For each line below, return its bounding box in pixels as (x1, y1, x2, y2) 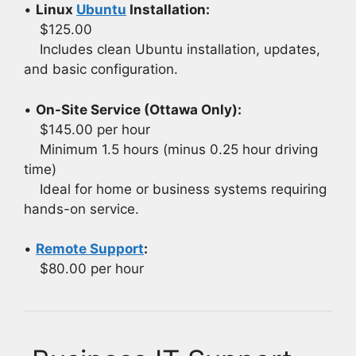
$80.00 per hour (24, 261, 144, 277)
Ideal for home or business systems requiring (24, 180, 327, 197)
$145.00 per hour (24, 121, 150, 137)
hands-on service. (24, 200, 139, 217)
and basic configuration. (24, 61, 178, 78)
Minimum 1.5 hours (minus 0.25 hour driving (24, 141, 318, 157)
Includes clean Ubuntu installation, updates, (24, 41, 320, 58)
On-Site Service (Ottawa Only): (36, 101, 242, 118)
